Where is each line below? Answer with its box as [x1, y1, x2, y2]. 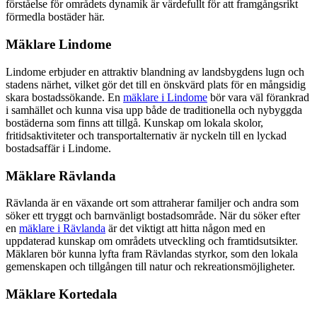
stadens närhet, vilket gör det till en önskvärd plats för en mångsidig [6, 78, 306, 91]
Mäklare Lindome [6, 37, 111, 52]
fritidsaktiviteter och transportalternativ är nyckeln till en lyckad [6, 129, 287, 142]
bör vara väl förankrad [207, 91, 309, 103]
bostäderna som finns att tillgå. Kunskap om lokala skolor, [6, 116, 263, 129]
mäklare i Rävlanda [19, 222, 105, 235]
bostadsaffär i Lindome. [6, 142, 111, 154]
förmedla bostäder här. [6, 11, 105, 23]
